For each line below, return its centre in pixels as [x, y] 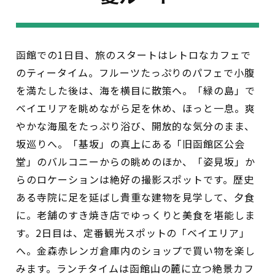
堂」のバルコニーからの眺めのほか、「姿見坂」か [136, 161]
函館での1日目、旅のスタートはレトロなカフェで [134, 54]
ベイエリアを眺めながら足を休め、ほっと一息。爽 [136, 108]
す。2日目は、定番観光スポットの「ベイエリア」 [133, 232]
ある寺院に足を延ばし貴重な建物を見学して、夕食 [136, 197]
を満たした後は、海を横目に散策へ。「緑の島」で [136, 90]
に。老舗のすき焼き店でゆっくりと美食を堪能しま [136, 215]
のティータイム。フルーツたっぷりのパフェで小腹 [136, 72]
